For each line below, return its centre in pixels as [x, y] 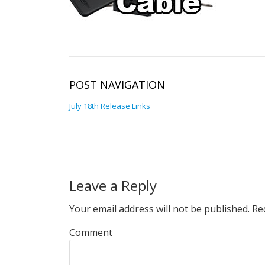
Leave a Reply [113, 185]
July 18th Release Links [110, 106]
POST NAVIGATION [117, 85]
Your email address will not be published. [159, 209]
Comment [91, 232]
